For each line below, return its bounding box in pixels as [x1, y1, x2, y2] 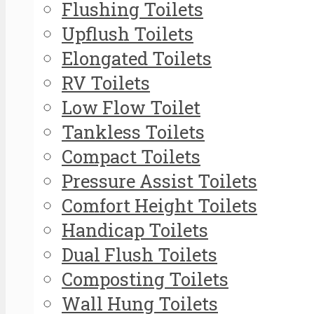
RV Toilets [62, 70, 150, 95]
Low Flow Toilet [62, 95, 200, 119]
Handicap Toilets [62, 217, 208, 242]
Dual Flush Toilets [62, 242, 217, 266]
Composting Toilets [62, 266, 228, 291]
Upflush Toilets [62, 21, 193, 46]
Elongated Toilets [62, 46, 212, 70]
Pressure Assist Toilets [62, 168, 257, 193]
